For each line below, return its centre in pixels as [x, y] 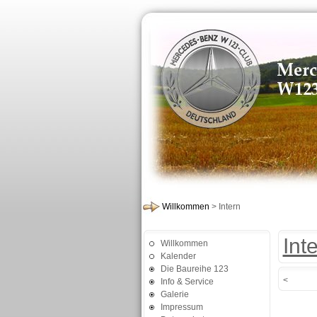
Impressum [181, 307]
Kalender [178, 256]
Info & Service [187, 282]
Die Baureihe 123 [194, 269]
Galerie [174, 294]
